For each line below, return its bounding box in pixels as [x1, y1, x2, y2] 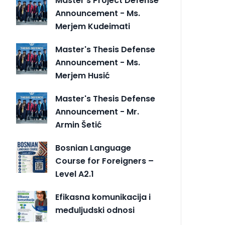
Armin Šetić [55, 119, 102, 131]
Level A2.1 [55, 168, 94, 180]
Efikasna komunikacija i [55, 191, 151, 203]
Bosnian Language [55, 142, 131, 154]
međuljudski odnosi [55, 204, 135, 216]
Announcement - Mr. [55, 106, 139, 118]
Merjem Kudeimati [55, 21, 130, 33]
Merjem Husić [55, 70, 110, 82]
